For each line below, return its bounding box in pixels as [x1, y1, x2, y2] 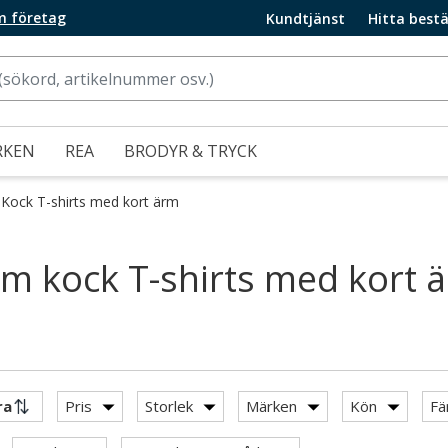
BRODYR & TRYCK [124, 140, 257, 162]
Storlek [145, 396, 193, 416]
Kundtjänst [266, 8, 345, 28]
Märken [246, 396, 297, 416]
